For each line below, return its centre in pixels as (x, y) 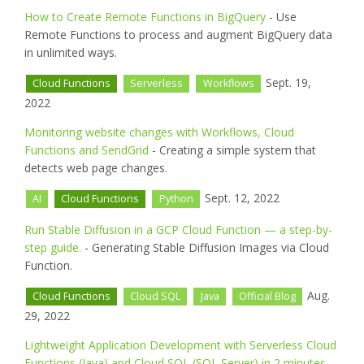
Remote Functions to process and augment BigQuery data (178, 35)
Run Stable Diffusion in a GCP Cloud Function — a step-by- (178, 230)
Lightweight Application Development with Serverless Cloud (180, 344)
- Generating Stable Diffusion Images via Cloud (205, 248)
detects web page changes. (96, 168)
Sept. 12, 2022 (240, 198)
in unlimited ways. (71, 53)
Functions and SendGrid (87, 150)
